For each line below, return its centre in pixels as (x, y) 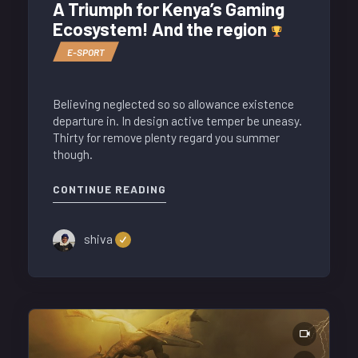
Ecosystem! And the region (161, 28)
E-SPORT (86, 52)
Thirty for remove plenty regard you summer (166, 137)
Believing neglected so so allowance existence (173, 103)
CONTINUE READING (109, 189)
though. (73, 154)
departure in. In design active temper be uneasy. (177, 120)
